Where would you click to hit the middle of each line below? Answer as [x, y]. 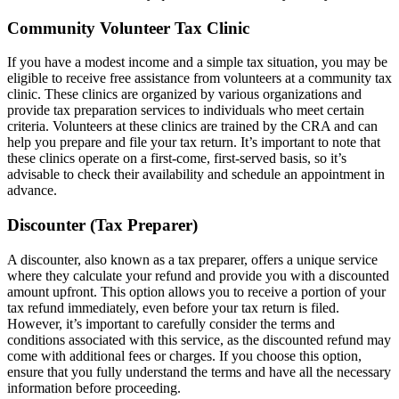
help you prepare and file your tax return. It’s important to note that [194, 142]
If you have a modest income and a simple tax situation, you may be [197, 62]
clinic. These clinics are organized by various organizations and [184, 94]
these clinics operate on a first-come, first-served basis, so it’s [177, 159]
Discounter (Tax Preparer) [102, 224]
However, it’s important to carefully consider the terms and [171, 323]
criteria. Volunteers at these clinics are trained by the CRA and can [192, 126]
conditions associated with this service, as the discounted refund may [199, 339]
